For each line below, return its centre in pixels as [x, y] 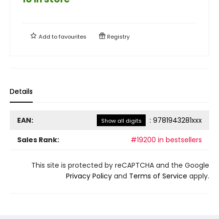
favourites [73, 36]
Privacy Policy [89, 176]
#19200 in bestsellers [166, 140]
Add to [48, 36]
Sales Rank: [38, 140]
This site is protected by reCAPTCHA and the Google [120, 165]
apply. [198, 176]
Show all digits [121, 120]
